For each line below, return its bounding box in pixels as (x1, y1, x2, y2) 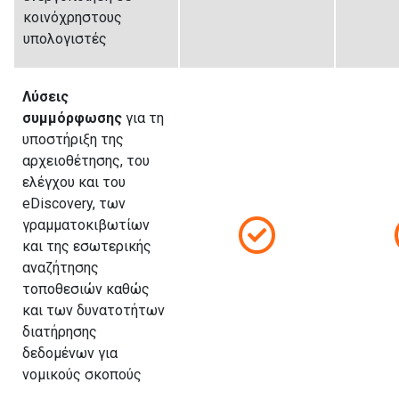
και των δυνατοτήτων (22, 301, 165, 319)
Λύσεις (22, 87, 69, 105)
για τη (122, 109, 164, 126)
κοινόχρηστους (23, 8, 122, 26)
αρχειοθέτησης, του (22, 151, 150, 169)
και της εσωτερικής (22, 237, 151, 255)
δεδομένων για (22, 344, 118, 362)
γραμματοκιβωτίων (22, 216, 150, 233)
